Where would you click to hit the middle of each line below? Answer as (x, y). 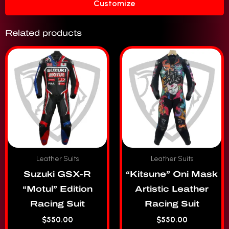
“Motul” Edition (57, 189)
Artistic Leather (172, 189)
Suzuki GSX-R (57, 174)
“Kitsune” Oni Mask (172, 174)
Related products (43, 33)
